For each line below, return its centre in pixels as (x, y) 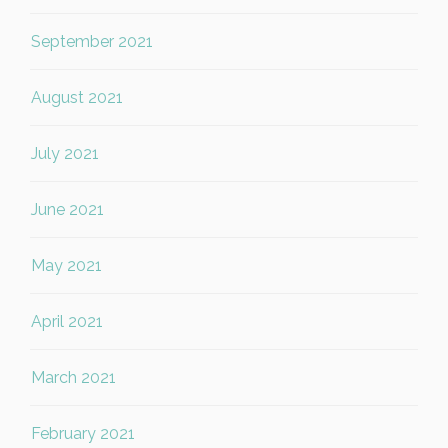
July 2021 (65, 153)
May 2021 (66, 265)
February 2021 (83, 433)
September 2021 (92, 41)
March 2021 (73, 377)
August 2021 (77, 97)
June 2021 (67, 209)
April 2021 (67, 321)
